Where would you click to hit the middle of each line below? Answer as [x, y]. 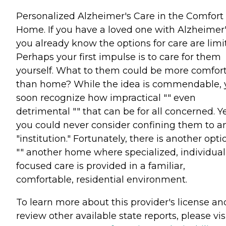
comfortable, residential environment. [102, 179]
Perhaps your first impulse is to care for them [119, 57]
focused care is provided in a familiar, [101, 166]
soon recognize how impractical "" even [106, 98]
